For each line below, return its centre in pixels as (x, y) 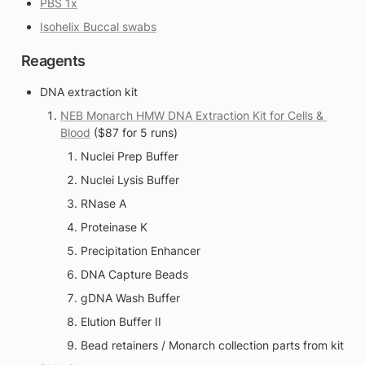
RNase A (103, 203)
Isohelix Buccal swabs (98, 27)
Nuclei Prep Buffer (130, 156)
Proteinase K (114, 226)
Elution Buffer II (121, 321)
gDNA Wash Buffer (130, 297)
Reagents (53, 60)
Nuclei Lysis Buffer (130, 179)
